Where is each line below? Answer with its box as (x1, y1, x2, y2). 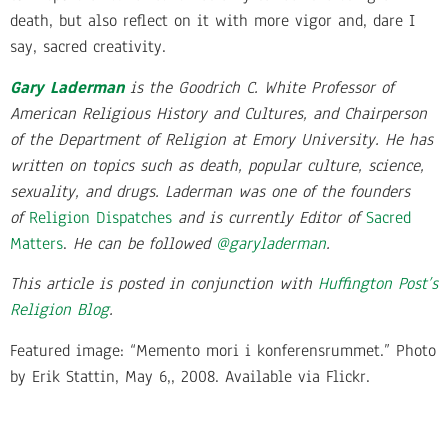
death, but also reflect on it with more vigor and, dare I (10, 9, 415, 33)
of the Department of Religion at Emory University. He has (10, 127, 433, 151)
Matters (10, 231, 63, 255)
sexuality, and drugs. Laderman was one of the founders (10, 179, 410, 203)
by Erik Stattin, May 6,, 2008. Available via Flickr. (10, 364, 370, 388)
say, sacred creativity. (10, 35, 166, 59)
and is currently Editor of (172, 205, 366, 229)
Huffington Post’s (318, 272, 438, 296)
